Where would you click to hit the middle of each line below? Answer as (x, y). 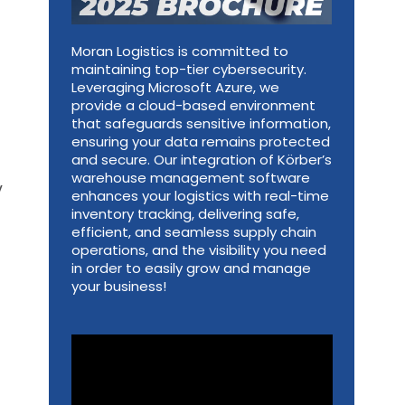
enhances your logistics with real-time (200, 196)
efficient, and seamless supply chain (193, 232)
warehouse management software (190, 178)
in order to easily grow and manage (191, 268)
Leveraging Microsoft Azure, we (175, 88)
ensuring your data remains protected (200, 142)
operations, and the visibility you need (198, 250)
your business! (118, 287)
